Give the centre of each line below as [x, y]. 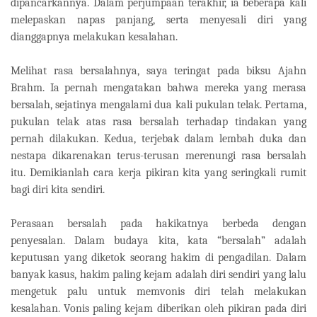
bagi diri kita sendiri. [58, 189]
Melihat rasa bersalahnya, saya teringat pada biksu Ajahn [158, 70]
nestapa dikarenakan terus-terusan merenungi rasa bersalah [158, 155]
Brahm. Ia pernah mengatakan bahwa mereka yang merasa [158, 87]
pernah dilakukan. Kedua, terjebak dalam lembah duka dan [158, 138]
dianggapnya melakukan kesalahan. [94, 36]
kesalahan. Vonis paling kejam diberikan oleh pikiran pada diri [158, 308]
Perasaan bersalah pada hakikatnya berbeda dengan [158, 223]
